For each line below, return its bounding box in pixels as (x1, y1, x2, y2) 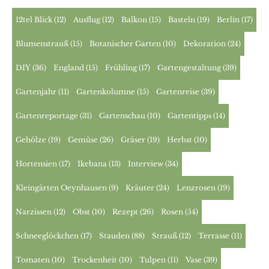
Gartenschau (99, 110, 146, 120)
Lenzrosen (177, 183, 216, 192)
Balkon (121, 14, 148, 24)
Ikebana (77, 159, 107, 168)
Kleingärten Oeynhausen (16, 183, 107, 192)
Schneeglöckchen (16, 231, 79, 240)
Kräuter (125, 183, 155, 192)
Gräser (121, 134, 146, 144)
